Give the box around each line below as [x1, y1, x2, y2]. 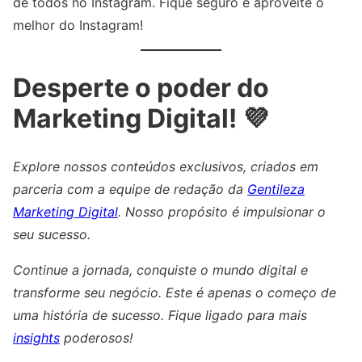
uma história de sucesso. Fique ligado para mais [13, 307, 307, 324]
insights [13, 330, 60, 347]
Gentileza [247, 181, 305, 198]
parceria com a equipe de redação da [13, 181, 247, 198]
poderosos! [60, 330, 133, 347]
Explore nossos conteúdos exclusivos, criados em [13, 158, 318, 175]
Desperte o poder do [13, 71, 269, 103]
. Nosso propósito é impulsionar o [118, 204, 326, 221]
